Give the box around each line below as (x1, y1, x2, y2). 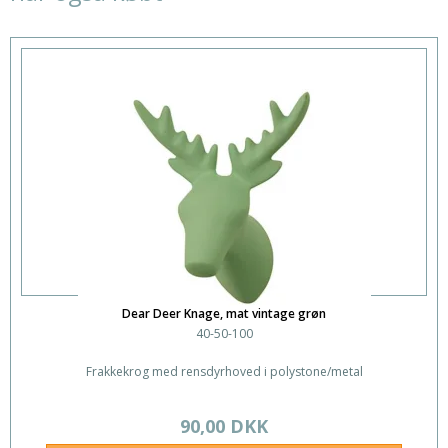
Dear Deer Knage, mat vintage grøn (122, 304, 326, 322)
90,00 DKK (180, 413, 268, 438)
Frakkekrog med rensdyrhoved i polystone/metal (85, 362, 363, 380)
